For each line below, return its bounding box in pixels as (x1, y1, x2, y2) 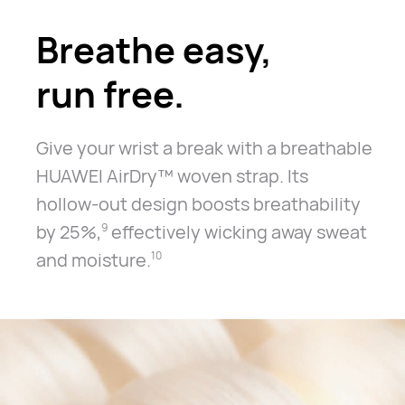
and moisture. (35, 248, 151, 273)
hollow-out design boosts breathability (35, 192, 361, 217)
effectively (107, 220, 204, 245)
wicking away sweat (203, 220, 367, 245)
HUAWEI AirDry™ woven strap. (35, 164, 287, 189)
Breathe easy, (35, 24, 272, 74)
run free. (35, 69, 184, 118)
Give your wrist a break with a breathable (35, 136, 372, 161)
